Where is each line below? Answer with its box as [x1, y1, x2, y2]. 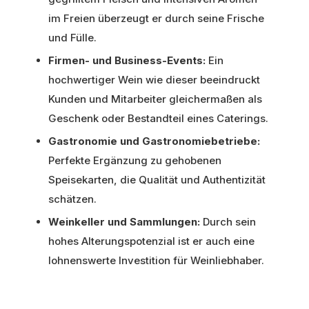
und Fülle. [48, 30, 97, 44]
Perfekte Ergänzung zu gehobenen [48, 153, 221, 167]
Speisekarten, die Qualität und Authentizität [48, 172, 266, 186]
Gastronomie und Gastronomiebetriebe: [48, 134, 260, 148]
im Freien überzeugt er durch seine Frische [48, 11, 264, 25]
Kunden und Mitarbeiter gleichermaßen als [48, 92, 262, 106]
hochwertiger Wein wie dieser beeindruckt [48, 72, 260, 86]
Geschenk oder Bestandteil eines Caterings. [48, 111, 268, 125]
